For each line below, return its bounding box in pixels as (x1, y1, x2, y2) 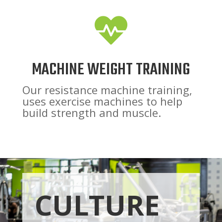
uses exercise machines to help (22, 94, 182, 109)
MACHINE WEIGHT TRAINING (32, 57, 190, 83)
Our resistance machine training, (22, 82, 192, 98)
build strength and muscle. (22, 105, 161, 120)
